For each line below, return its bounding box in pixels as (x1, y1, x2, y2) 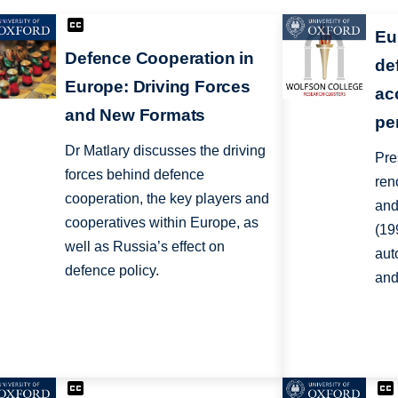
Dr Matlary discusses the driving (65, 143, 267, 159)
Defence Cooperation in (65, 49, 254, 68)
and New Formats (65, 106, 206, 125)
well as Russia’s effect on (65, 239, 226, 255)
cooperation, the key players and (65, 191, 270, 207)
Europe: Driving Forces (65, 77, 251, 97)
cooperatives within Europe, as (65, 215, 259, 231)
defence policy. (65, 263, 160, 279)
